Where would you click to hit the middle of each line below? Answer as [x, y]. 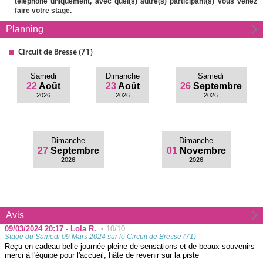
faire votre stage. [43, 10]
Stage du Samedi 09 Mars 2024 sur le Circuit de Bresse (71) [100, 236]
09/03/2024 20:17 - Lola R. [53, 228]
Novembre [203, 150]
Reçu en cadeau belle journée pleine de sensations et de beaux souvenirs [130, 246]
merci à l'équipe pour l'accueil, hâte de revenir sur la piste [102, 255]
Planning [25, 29]
